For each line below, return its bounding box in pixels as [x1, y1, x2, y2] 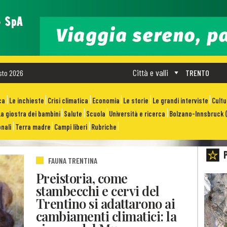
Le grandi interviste [152, 96, 208, 105]
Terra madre [15, 123, 51, 132]
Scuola [86, 109, 105, 119]
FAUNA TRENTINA [48, 156, 97, 166]
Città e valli [132, 66, 168, 78]
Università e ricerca [109, 109, 166, 119]
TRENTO [185, 68, 209, 78]
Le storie [123, 96, 149, 105]
